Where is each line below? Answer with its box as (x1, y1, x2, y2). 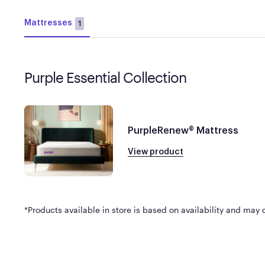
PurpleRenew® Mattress (127, 125, 238, 135)
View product (127, 147, 183, 156)
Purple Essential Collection (24, 69, 186, 86)
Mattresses (24, 19, 72, 27)
